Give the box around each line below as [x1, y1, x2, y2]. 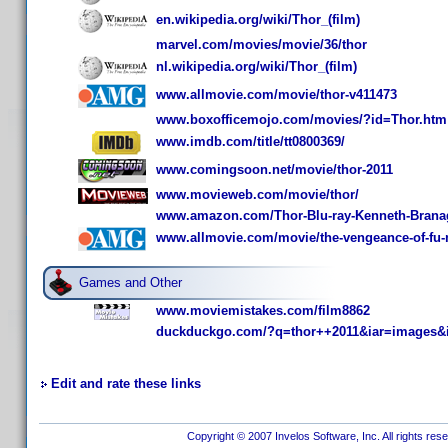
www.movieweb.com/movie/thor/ [156, 187, 359, 202]
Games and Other [79, 275, 182, 290]
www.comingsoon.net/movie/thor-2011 [156, 162, 393, 178]
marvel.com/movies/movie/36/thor [156, 37, 367, 52]
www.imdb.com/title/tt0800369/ [156, 134, 345, 150]
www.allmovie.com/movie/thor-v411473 [156, 87, 397, 103]
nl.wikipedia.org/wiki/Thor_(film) [156, 59, 357, 75]
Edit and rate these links [51, 376, 201, 391]
